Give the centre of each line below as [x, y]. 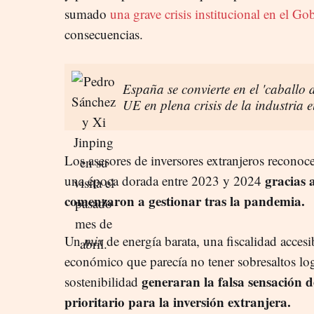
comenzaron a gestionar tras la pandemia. [185, 200]
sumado [87, 13]
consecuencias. [104, 34]
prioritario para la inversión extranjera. [178, 301]
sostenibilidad [103, 281]
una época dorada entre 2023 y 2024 [165, 180]
